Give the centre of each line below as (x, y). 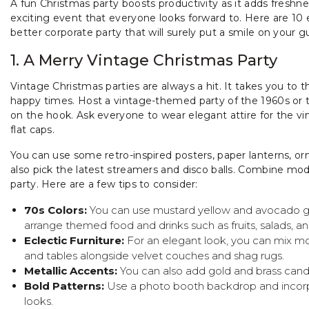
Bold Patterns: (66, 286)
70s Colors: (56, 210)
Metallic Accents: (72, 270)
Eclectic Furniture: (76, 240)
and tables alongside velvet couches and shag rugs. (154, 255)
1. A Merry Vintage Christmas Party (144, 60)
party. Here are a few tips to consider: (104, 184)
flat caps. (32, 129)
